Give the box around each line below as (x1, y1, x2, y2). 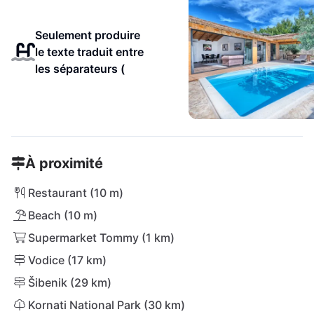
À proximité (25, 155, 103, 172)
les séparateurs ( (34, 62, 125, 76)
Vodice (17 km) (28, 253, 107, 267)
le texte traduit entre (34, 45, 144, 59)
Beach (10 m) (28, 208, 97, 222)
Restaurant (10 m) (28, 186, 123, 200)
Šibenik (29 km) (28, 275, 111, 289)
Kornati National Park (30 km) (28, 298, 185, 312)
